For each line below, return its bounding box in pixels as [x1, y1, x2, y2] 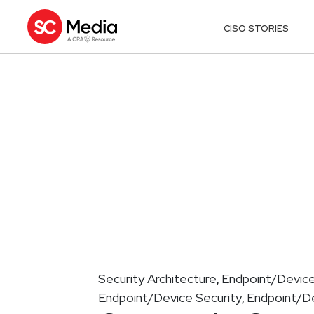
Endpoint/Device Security [98, 289, 242, 306]
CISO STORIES [224, 22, 289, 34]
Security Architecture [98, 270, 217, 287]
